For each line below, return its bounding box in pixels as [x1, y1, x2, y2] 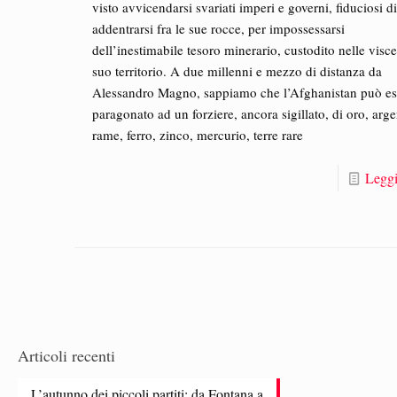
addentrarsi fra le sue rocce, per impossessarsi [92, 19, 346, 38]
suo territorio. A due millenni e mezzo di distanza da [92, 62, 383, 81]
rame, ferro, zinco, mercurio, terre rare [92, 126, 304, 144]
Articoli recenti [18, 345, 115, 367]
